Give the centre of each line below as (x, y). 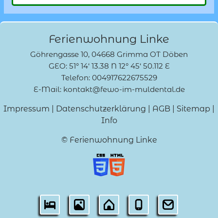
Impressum (27, 109)
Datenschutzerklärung (101, 109)
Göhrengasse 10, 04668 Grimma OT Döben (109, 54)
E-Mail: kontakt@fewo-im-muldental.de (109, 90)
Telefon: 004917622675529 (109, 78)
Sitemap (193, 109)
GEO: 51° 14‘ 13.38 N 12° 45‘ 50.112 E (109, 66)
